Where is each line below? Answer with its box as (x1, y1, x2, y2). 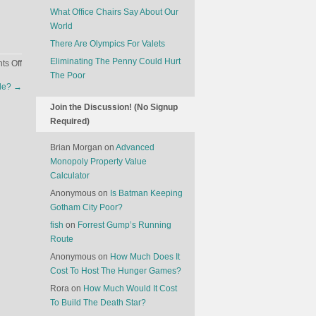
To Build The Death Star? (50, 298, 146, 308)
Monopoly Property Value (50, 157, 147, 166)
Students (21, 86, 55, 96)
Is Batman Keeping (110, 188, 183, 198)
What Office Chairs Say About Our (50, 7, 178, 17)
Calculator (50, 171, 90, 181)
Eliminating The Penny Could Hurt (50, 56, 181, 66)
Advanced (116, 142, 154, 152)
